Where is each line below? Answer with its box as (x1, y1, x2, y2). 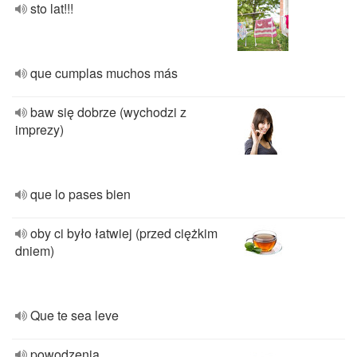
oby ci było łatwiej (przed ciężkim (30, 224, 218, 242)
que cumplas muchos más (30, 64, 178, 82)
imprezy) (15, 120, 64, 139)
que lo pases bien (30, 185, 131, 203)
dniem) (15, 241, 54, 260)
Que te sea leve (30, 306, 119, 324)
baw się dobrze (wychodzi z (30, 103, 186, 121)
